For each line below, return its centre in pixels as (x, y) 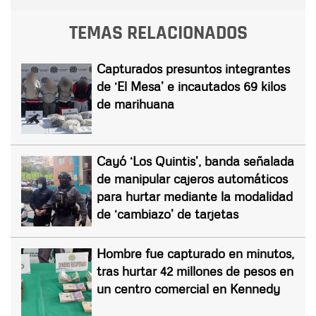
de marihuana (135, 103)
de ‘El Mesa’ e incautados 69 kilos (191, 86)
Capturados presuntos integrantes (193, 68)
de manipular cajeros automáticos (192, 178)
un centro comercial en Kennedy (188, 288)
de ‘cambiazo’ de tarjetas (168, 213)
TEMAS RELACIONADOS (158, 33)
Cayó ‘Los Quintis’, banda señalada (195, 160)
